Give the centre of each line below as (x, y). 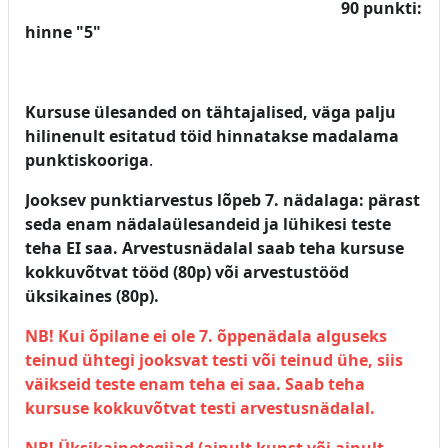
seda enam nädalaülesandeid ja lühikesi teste (208, 223)
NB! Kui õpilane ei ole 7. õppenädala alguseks (206, 335)
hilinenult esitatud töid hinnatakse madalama (212, 135)
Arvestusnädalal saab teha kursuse (263, 247)
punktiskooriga (87, 159)
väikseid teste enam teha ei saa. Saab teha (195, 383)
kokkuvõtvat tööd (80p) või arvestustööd (187, 271)
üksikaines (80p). (92, 295)
